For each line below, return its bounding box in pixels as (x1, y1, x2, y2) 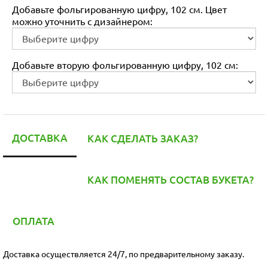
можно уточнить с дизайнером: (12, 14, 153, 27)
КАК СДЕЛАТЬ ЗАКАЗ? (87, 131, 198, 145)
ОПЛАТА (13, 214, 54, 228)
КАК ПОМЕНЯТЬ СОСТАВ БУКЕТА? (87, 172, 254, 187)
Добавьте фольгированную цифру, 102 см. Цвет (12, 2, 227, 15)
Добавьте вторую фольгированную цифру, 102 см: (12, 58, 238, 71)
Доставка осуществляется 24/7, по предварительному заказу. (3, 248, 244, 259)
